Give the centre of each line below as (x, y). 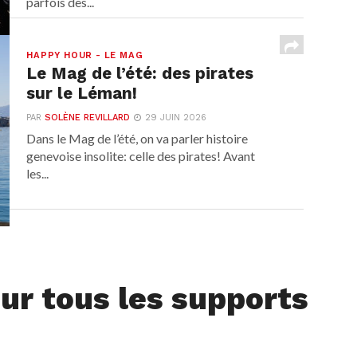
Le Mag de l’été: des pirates (140, 74)
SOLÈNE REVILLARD (88, 118)
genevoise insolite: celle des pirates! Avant (141, 156)
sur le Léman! (82, 94)
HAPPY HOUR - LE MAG (85, 56)
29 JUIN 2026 (176, 118)
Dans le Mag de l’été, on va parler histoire (137, 139)
